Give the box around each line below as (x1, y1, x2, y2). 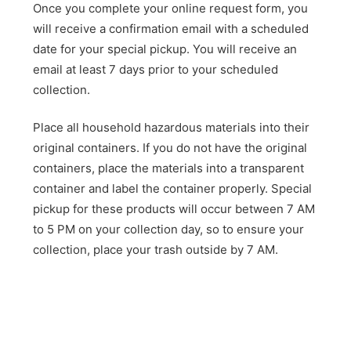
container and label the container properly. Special (33, 181, 313, 197)
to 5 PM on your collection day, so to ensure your (33, 222, 305, 237)
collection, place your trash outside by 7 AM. (33, 242, 279, 258)
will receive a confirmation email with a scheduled (33, 20, 309, 36)
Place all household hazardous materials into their (33, 120, 310, 136)
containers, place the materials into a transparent (33, 161, 305, 176)
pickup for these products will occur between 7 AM (33, 201, 316, 217)
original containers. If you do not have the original (33, 140, 308, 156)
